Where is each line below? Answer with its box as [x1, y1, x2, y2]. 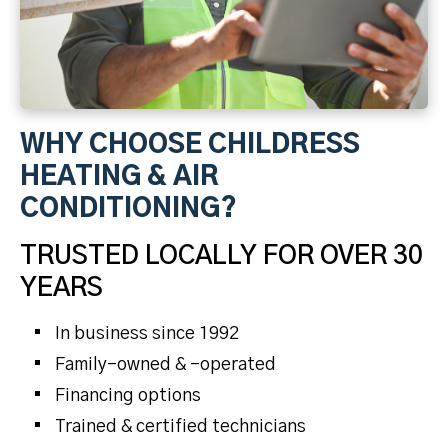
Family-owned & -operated [55, 355, 276, 374]
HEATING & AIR [20, 163, 219, 190]
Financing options [55, 386, 201, 405]
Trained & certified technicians [55, 417, 306, 436]
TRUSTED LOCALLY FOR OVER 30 [20, 242, 423, 269]
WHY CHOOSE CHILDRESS [20, 131, 360, 158]
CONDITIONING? [20, 195, 237, 222]
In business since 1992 [55, 324, 239, 343]
